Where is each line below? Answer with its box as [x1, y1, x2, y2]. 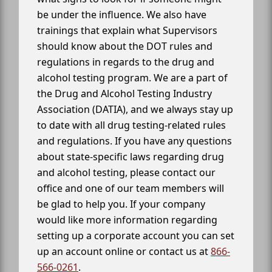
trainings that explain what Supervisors [37, 23, 217, 37]
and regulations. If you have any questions [37, 134, 232, 148]
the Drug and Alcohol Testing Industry [37, 86, 212, 100]
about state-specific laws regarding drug [37, 149, 224, 163]
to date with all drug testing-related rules [37, 118, 226, 132]
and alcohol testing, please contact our [37, 165, 216, 179]
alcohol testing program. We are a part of [37, 70, 228, 84]
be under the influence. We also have [37, 7, 206, 21]
